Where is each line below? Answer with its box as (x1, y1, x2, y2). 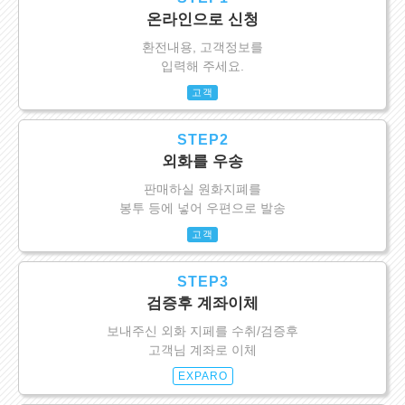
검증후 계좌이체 (146, 295, 259, 313)
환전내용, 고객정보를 (142, 40, 263, 55)
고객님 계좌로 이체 (148, 343, 257, 358)
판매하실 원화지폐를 (144, 182, 261, 197)
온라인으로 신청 (146, 11, 259, 29)
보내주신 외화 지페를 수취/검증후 (107, 324, 298, 339)
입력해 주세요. (161, 59, 244, 74)
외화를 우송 (162, 153, 243, 171)
